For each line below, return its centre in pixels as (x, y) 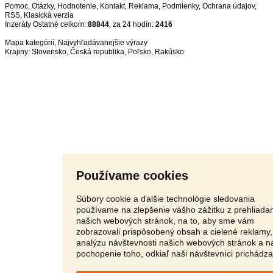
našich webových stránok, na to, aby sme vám (165, 220)
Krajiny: (18, 52)
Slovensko (49, 52)
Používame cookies (132, 175)
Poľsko (140, 52)
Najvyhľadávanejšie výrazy (103, 43)
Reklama (144, 6)
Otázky (43, 6)
